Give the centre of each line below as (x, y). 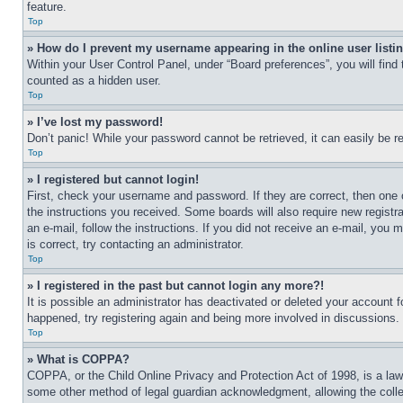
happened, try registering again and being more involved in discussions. (213, 318)
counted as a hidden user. (94, 81)
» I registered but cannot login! (113, 179)
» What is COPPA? (78, 359)
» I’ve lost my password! (95, 122)
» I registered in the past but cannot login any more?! (175, 286)
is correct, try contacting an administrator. (135, 244)
